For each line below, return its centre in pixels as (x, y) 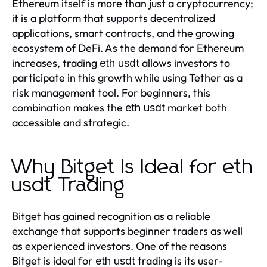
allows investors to (185, 63)
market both (196, 108)
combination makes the (69, 108)
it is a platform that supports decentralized (114, 18)
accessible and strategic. (71, 123)
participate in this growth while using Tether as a (127, 78)
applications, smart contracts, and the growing (123, 33)
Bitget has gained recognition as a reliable (111, 216)
